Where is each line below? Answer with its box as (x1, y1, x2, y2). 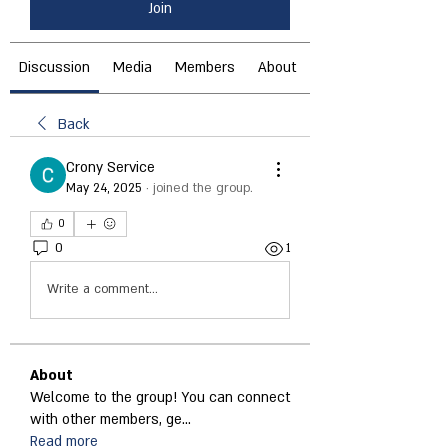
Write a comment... (47, 281, 158, 298)
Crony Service (66, 157, 155, 177)
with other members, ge (30, 409, 182, 429)
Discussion (19, 57, 90, 77)
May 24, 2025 (66, 179, 142, 196)
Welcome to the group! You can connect (30, 387, 290, 407)
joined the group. (153, 179, 253, 196)
